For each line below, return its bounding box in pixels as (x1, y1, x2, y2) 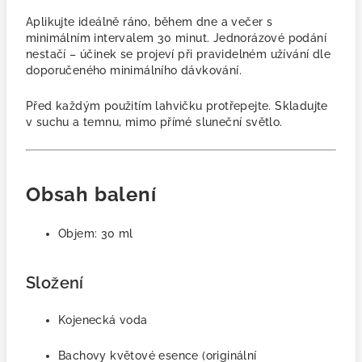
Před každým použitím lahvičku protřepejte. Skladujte (26, 99, 328, 112)
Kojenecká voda (58, 314, 148, 326)
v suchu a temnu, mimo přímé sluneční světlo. (26, 116, 283, 128)
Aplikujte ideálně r (26, 15, 128, 28)
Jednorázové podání (213, 32, 327, 44)
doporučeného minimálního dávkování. (26, 64, 242, 77)
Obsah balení (26, 183, 157, 206)
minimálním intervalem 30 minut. (26, 32, 213, 44)
